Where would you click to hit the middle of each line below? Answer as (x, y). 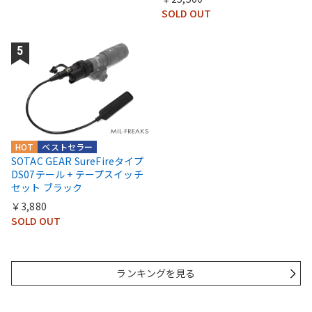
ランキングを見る (156, 273)
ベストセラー (68, 147)
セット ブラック (47, 188)
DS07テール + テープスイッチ (77, 174)
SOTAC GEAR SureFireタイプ (78, 161)
